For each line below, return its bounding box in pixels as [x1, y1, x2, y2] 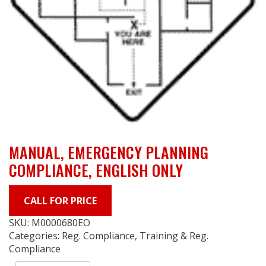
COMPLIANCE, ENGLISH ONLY [9, 158, 183, 182]
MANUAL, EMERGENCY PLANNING [9, 140, 208, 164]
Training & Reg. [140, 229, 208, 242]
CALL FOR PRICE [24, 194, 97, 207]
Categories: [9, 229, 62, 242]
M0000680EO [31, 216, 90, 229]
